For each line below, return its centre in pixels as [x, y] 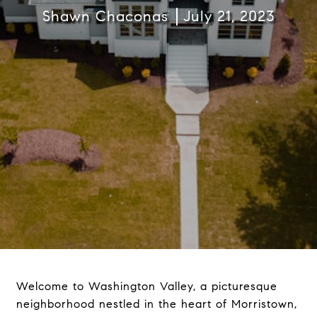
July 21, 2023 [229, 16]
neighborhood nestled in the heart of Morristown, [156, 304]
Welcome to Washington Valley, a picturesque [146, 286]
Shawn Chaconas [105, 16]
